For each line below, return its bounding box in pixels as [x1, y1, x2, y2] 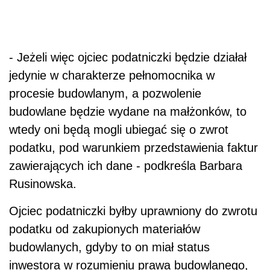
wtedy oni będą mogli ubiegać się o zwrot [9, 123, 228, 137]
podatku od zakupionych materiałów [9, 222, 200, 236]
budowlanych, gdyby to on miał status [9, 240, 210, 254]
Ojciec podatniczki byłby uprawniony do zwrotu [9, 204, 257, 218]
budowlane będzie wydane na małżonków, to [9, 105, 246, 119]
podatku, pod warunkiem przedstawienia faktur [9, 141, 258, 155]
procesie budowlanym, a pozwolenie [9, 87, 201, 101]
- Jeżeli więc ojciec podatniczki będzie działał [9, 51, 246, 64]
